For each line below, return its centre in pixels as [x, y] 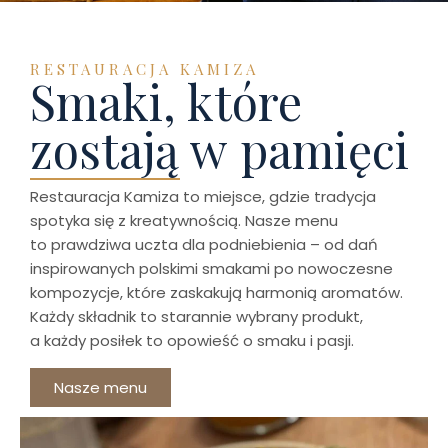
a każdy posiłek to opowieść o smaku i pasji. [192, 340]
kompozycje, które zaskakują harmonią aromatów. [216, 292]
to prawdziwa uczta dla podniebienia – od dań [204, 244]
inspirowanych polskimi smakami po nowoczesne [211, 268]
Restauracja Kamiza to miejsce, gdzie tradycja [203, 196]
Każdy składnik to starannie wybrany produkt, [196, 316]
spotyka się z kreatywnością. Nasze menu [184, 220]
